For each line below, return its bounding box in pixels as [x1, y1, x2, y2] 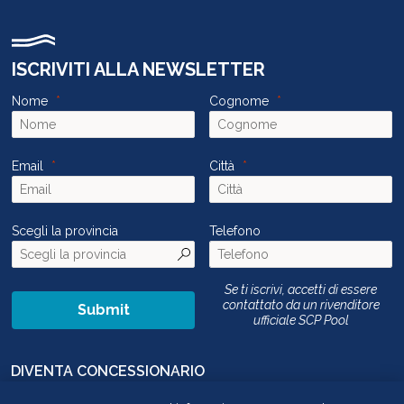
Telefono [209, 224, 261, 239]
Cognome [209, 94, 269, 109]
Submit [77, 301, 130, 319]
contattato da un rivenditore [222, 298, 380, 313]
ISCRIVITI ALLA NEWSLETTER [12, 59, 265, 81]
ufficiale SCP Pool [252, 313, 349, 328]
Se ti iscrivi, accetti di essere [225, 282, 377, 298]
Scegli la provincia [12, 224, 118, 239]
